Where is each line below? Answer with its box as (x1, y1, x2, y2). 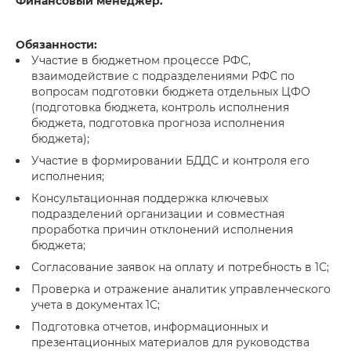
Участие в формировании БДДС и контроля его (31, 154, 309, 168)
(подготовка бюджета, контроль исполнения (31, 100, 289, 114)
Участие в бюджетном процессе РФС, (31, 53, 251, 67)
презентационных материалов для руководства (31, 335, 309, 349)
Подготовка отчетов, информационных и (31, 320, 269, 334)
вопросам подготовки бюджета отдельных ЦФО (31, 85, 310, 99)
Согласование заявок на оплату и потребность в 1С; (31, 260, 329, 274)
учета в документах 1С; (31, 298, 160, 312)
